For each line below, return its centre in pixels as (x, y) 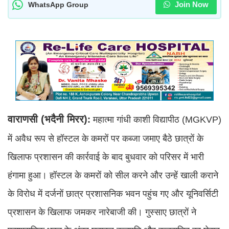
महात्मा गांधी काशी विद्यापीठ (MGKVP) (156, 119)
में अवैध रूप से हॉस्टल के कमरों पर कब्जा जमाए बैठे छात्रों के (106, 138)
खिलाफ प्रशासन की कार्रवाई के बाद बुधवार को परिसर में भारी (106, 157)
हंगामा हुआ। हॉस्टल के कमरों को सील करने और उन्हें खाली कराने (113, 175)
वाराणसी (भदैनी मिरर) (48, 119)
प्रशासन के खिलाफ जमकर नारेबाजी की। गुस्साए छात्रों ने (102, 212)
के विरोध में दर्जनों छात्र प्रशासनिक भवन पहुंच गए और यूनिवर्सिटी (113, 193)
